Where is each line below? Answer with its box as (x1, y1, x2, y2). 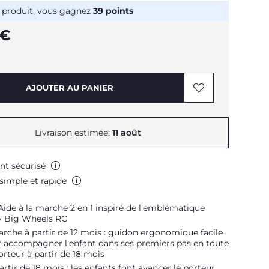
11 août (112, 127, 141, 138)
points (103, 5, 133, 16)
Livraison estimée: (34, 127, 112, 138)
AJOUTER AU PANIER (26, 83, 113, 92)
